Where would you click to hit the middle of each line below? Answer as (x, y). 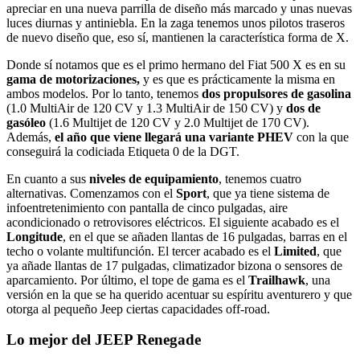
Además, (31, 137)
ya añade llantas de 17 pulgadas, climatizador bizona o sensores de (174, 265)
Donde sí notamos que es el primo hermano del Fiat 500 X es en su (176, 64)
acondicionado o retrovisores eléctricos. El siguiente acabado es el (173, 222)
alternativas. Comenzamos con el (91, 193)
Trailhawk (277, 280)
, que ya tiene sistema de (268, 193)
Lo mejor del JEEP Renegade (104, 340)
